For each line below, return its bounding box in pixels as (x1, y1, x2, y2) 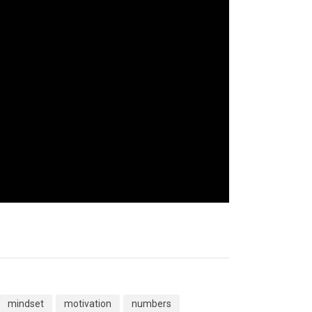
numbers (132, 298, 171, 309)
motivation (64, 298, 111, 309)
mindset (8, 298, 44, 309)
